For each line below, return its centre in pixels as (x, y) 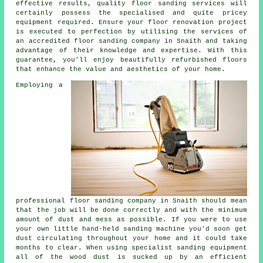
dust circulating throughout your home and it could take (131, 239)
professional (43, 201)
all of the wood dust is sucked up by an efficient (131, 257)
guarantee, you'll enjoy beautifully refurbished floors (131, 60)
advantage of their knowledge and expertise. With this (131, 51)
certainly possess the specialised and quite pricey (131, 13)
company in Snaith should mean (185, 201)
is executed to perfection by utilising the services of (131, 32)
